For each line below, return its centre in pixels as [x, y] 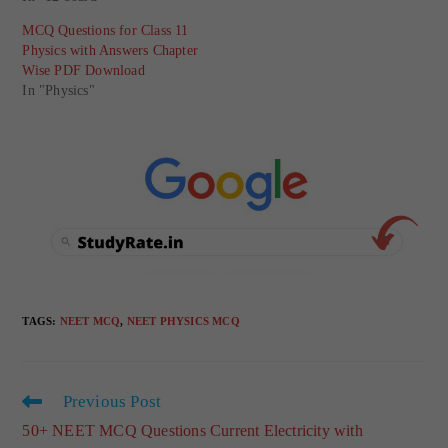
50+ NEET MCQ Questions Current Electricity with [192, 431]
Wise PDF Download [83, 70]
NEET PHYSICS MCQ [183, 321]
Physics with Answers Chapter [110, 50]
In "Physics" [58, 90]
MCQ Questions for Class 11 [105, 30]
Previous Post [112, 402]
